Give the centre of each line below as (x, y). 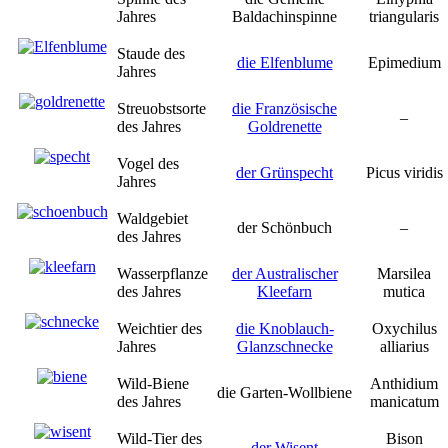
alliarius (404, 346)
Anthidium (404, 383)
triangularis (404, 16)
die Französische (284, 108)
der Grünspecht (284, 172)
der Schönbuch (284, 227)
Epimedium (404, 62)
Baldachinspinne (284, 16)
